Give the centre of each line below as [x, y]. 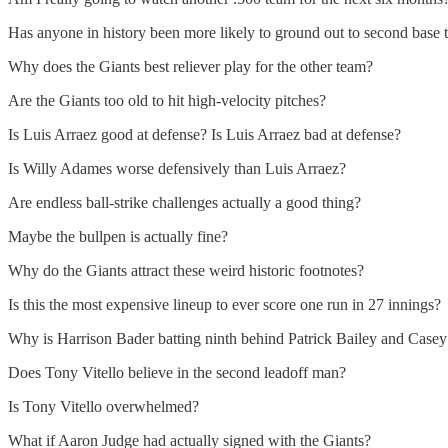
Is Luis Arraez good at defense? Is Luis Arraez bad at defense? [204, 134]
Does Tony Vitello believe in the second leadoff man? [177, 372]
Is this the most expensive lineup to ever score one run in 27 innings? [224, 304]
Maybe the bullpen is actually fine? [118, 236]
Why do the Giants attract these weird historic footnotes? [186, 270]
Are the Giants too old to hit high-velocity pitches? [167, 100]
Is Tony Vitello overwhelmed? [103, 406]
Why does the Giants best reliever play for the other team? [190, 66]
